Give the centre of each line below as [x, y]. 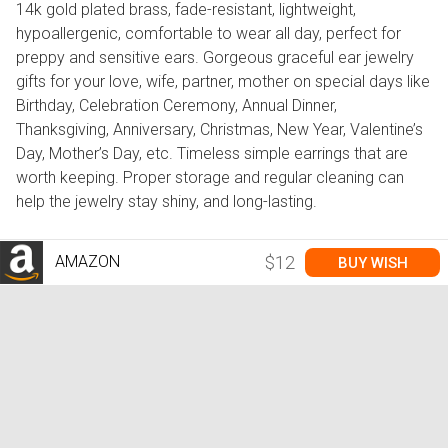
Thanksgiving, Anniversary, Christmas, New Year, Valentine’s [219, 130]
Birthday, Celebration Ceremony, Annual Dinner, [176, 106]
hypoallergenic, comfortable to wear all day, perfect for [208, 34]
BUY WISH [372, 262]
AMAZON [85, 261]
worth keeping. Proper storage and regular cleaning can [210, 178]
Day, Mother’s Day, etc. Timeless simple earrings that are [212, 154]
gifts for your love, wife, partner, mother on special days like [223, 82]
